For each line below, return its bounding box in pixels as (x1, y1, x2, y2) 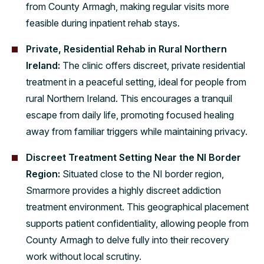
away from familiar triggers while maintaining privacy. (26, 126, 247, 138)
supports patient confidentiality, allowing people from (26, 217, 249, 230)
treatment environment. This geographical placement (26, 201, 249, 213)
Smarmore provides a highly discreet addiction (26, 184, 221, 197)
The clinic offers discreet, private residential (62, 60, 245, 72)
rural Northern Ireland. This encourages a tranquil (26, 93, 232, 105)
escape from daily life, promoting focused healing (26, 109, 234, 121)
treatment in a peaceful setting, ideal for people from (26, 76, 246, 88)
